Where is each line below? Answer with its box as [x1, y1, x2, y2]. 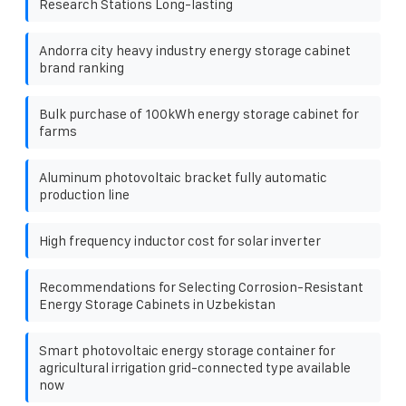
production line [39, 186, 130, 202]
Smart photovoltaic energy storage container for [39, 342, 335, 358]
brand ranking [39, 59, 124, 75]
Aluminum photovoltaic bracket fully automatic [39, 169, 327, 185]
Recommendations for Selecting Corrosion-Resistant [39, 278, 363, 295]
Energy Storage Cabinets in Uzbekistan [39, 295, 275, 312]
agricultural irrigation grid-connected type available [39, 359, 351, 375]
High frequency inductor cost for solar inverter [39, 232, 321, 248]
